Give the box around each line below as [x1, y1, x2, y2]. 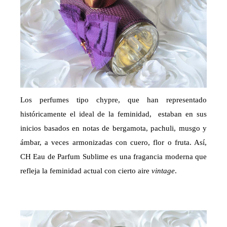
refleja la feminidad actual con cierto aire [20, 167, 152, 175]
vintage [152, 167, 175, 175]
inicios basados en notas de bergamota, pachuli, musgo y [20, 124, 207, 133]
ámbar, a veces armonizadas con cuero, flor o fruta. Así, [20, 138, 207, 147]
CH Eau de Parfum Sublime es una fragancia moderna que [20, 153, 207, 161]
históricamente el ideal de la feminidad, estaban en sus [20, 110, 207, 119]
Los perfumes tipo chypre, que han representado [20, 96, 207, 104]
